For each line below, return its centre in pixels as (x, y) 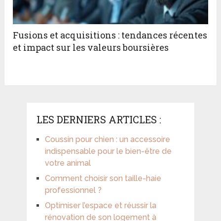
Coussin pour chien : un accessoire (107, 140)
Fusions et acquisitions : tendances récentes (110, 35)
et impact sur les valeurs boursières (91, 47)
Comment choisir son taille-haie (103, 179)
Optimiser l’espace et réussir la (100, 206)
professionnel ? (73, 190)
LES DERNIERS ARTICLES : (99, 120)
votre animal (68, 163)
